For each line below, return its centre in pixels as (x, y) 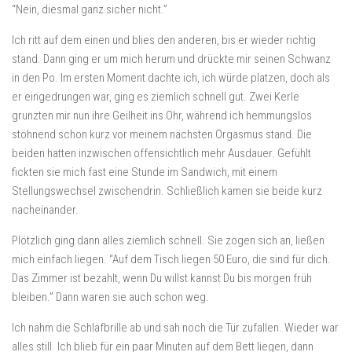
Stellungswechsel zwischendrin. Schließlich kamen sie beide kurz (167, 191)
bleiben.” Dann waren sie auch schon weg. (110, 297)
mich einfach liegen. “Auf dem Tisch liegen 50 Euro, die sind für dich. (171, 259)
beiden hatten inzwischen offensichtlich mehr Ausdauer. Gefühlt (161, 153)
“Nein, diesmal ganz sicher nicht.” (90, 9)
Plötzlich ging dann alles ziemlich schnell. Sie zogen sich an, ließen (168, 240)
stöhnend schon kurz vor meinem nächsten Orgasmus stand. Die (162, 134)
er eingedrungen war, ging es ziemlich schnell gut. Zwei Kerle (156, 97)
